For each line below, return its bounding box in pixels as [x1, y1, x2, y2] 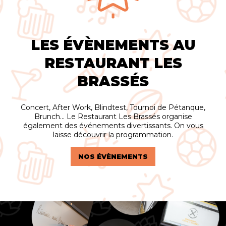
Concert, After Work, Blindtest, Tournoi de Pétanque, [21, 103, 205, 112]
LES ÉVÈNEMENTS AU [31, 36, 195, 54]
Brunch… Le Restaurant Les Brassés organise [34, 112, 192, 122]
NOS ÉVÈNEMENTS [78, 152, 148, 161]
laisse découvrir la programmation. [53, 130, 173, 140]
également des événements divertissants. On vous [23, 121, 203, 131]
